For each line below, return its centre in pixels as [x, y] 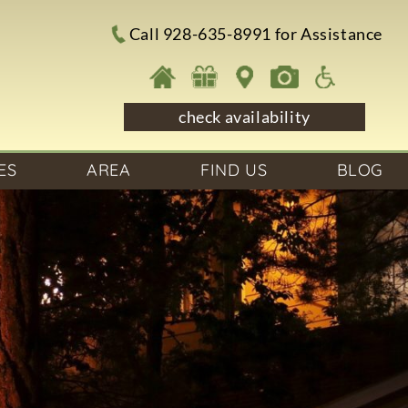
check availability [244, 117]
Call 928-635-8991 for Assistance [255, 35]
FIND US [234, 170]
